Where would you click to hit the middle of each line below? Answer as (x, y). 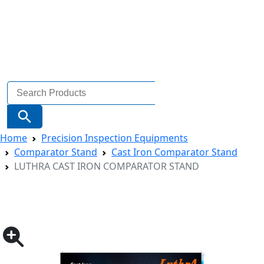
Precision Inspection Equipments (115, 138)
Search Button (38, 104)
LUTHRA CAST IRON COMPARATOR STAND (107, 166)
